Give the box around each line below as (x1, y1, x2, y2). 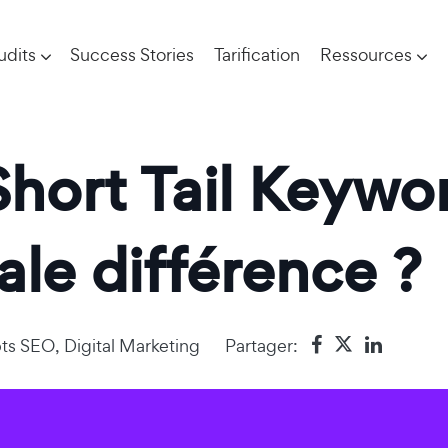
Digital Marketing (64, 333, 200, 357)
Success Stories (70, 43, 194, 66)
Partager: (225, 333, 298, 357)
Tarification (214, 43, 300, 66)
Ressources (320, 43, 412, 66)
